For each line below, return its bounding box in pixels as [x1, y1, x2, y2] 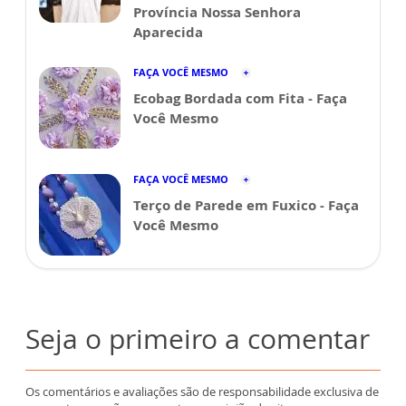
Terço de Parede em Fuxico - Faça [133, 195, 359, 214]
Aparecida [133, 22, 203, 41]
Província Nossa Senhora [133, 2, 301, 21]
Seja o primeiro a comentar [25, 319, 370, 357]
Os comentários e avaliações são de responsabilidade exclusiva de [25, 382, 379, 400]
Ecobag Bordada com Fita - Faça [133, 88, 347, 107]
